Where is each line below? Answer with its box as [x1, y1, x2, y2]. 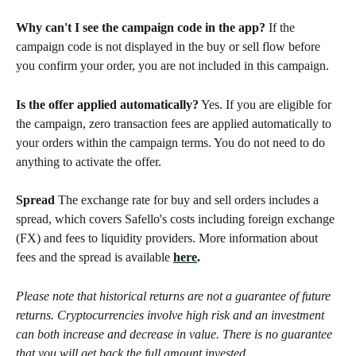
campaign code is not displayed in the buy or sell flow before [16, 40, 323, 54]
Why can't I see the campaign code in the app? [16, 21, 265, 35]
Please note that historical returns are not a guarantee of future [16, 288, 334, 303]
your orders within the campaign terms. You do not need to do [16, 135, 328, 149]
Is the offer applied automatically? [16, 97, 199, 111]
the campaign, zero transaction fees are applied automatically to [16, 116, 335, 130]
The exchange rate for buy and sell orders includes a [55, 193, 322, 207]
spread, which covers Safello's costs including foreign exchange [16, 212, 338, 226]
